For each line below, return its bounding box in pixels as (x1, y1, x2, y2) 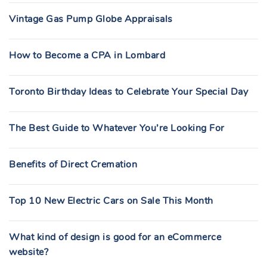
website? (9, 246, 48, 259)
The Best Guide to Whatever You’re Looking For (9, 122, 225, 135)
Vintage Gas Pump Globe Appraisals (9, 13, 173, 26)
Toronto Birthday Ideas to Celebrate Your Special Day (9, 85, 248, 98)
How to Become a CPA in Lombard (9, 49, 165, 62)
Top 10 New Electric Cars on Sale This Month (9, 194, 213, 207)
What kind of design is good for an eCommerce (9, 231, 221, 244)
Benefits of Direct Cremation (9, 158, 137, 171)
